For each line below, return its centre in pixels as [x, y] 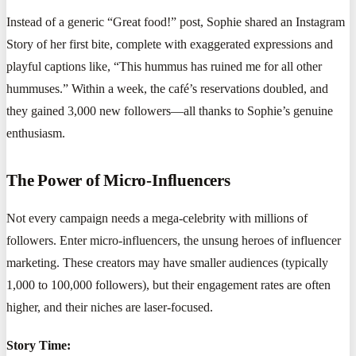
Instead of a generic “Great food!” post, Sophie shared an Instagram [176, 21]
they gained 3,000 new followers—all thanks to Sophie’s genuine [170, 110]
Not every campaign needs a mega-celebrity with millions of [157, 218]
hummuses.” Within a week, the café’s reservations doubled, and [167, 88]
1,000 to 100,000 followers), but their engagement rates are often [168, 284]
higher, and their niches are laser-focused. [110, 307]
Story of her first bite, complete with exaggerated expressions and [170, 44]
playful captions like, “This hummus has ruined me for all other [164, 66]
